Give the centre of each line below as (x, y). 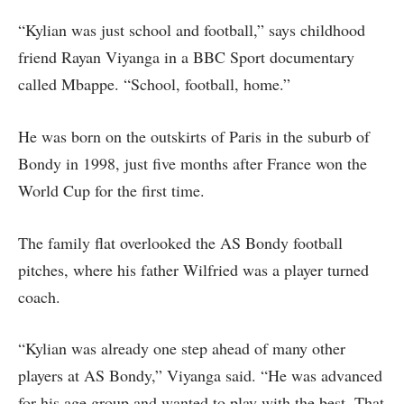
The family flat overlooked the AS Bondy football (180, 242)
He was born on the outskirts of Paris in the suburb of (194, 136)
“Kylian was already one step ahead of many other (182, 349)
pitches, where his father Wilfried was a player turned (193, 269)
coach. (39, 296)
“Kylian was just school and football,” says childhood (192, 30)
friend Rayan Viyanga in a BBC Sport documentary (186, 57)
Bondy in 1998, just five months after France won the (193, 163)
